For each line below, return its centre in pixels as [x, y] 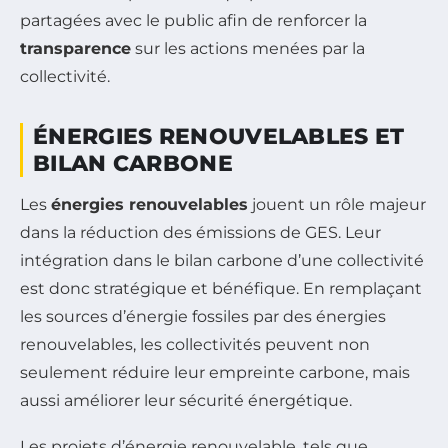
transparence [75, 48]
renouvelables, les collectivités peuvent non [195, 344]
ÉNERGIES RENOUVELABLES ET [219, 136]
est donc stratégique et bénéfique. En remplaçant [221, 288]
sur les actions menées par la [248, 48]
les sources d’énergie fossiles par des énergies [203, 316]
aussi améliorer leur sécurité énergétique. [186, 400]
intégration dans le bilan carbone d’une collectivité [222, 260]
